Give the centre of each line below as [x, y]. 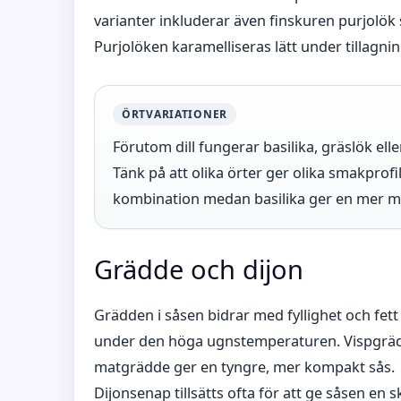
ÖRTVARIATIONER [175, 114]
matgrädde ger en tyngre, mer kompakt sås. [244, 367]
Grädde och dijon [199, 269]
